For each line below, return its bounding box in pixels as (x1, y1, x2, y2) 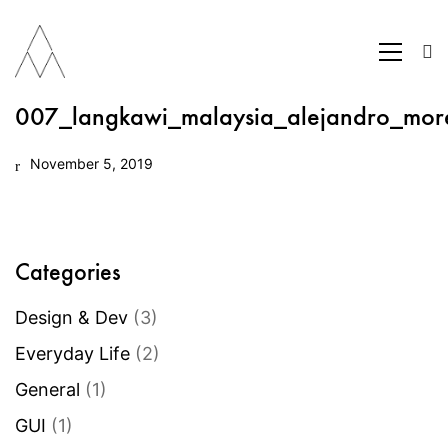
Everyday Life (15, 342, 130, 364)
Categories (15, 256, 121, 286)
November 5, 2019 (30, 155, 153, 172)
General (15, 378, 80, 400)
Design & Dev (15, 306, 128, 328)
